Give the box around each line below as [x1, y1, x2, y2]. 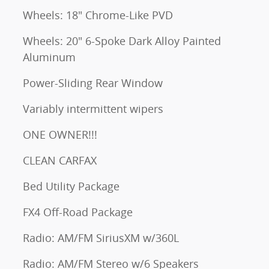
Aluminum [23, 50, 76, 65]
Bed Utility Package [23, 179, 119, 194]
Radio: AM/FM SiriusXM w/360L [23, 231, 179, 246]
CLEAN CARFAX [23, 153, 97, 168]
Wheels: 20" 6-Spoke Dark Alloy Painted [23, 34, 221, 49]
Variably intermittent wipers [23, 101, 163, 116]
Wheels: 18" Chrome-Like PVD [23, 8, 173, 23]
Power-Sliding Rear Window [23, 76, 163, 91]
